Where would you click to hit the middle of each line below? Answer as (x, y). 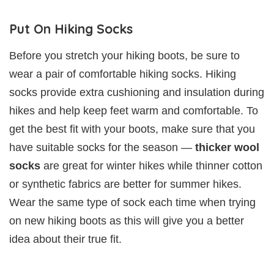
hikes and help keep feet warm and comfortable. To (134, 110)
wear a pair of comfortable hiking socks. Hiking (123, 74)
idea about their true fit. (65, 239)
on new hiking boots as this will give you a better (127, 220)
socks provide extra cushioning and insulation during (137, 92)
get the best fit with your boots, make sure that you (132, 129)
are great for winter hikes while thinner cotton (153, 165)
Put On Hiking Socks (71, 28)
